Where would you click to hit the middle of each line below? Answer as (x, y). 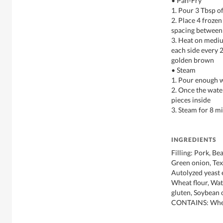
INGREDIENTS (194, 139)
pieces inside (191, 100)
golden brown (193, 60)
